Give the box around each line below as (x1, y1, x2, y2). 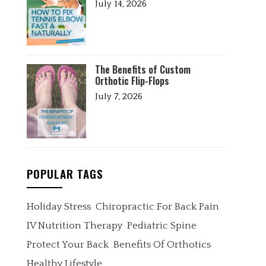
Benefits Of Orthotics (113, 239, 211, 250)
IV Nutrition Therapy (26, 220, 122, 231)
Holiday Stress (26, 201, 91, 212)
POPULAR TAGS (26, 165, 103, 182)
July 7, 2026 (94, 91, 142, 102)
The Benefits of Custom (94, 62, 191, 77)
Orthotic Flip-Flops (94, 74, 169, 88)
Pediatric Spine (126, 220, 197, 231)
